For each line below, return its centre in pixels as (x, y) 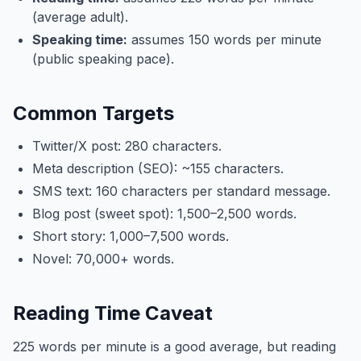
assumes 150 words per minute (224, 39)
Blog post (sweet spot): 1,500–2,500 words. (164, 214)
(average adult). (80, 17)
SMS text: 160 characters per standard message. (181, 191)
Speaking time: (80, 39)
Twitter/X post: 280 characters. (127, 146)
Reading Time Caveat (113, 313)
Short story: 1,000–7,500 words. (131, 236)
